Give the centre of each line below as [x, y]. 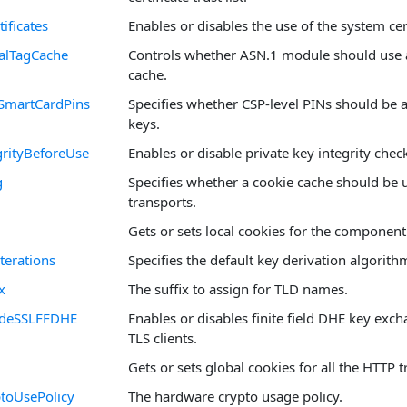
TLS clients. [163, 338]
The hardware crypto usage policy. [235, 396]
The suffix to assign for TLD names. [238, 289]
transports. [162, 202]
